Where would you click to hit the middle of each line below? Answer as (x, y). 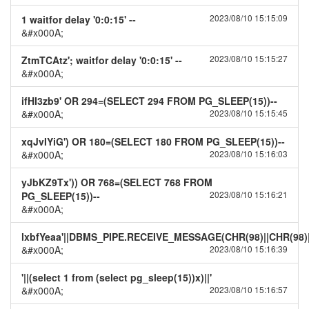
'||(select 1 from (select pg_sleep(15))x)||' (117, 277)
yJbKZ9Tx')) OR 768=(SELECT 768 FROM (117, 182)
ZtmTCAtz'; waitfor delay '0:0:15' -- (102, 60)
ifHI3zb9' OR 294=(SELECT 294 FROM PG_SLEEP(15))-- (149, 101)
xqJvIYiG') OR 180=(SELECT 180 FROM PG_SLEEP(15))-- (153, 141)
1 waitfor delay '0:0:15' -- (79, 19)
